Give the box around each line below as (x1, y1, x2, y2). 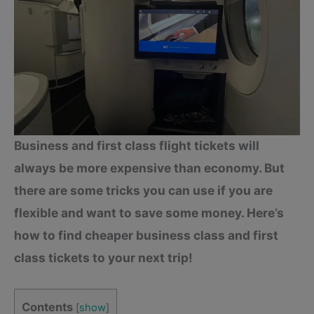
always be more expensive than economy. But (14, 161, 285, 176)
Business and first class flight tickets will (14, 138, 259, 153)
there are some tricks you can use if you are (14, 183, 273, 198)
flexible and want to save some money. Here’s (14, 205, 284, 221)
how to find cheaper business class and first (14, 228, 278, 243)
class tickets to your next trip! (14, 250, 193, 266)
